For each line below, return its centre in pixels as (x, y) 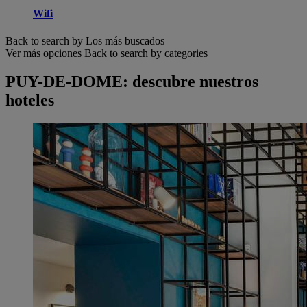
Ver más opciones (44, 53)
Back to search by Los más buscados (85, 40)
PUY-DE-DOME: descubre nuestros (132, 82)
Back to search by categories (146, 53)
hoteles (30, 100)
